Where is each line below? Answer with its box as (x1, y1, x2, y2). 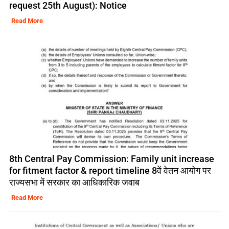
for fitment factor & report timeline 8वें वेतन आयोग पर (9, 165, 211, 176)
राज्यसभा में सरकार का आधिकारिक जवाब (9, 177, 140, 188)
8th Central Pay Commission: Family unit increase (9, 153, 214, 165)
